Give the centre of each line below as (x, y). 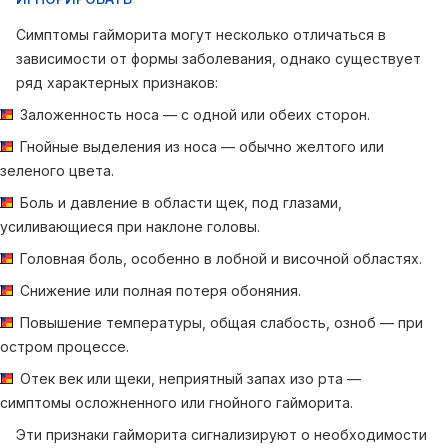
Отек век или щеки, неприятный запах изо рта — (190, 378)
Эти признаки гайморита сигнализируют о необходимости (221, 434)
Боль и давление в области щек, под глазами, (181, 202)
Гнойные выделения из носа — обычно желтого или (202, 146)
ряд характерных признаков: (117, 82)
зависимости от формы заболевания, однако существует (218, 58)
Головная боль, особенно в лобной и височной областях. (221, 258)
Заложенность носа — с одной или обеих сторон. (195, 114)
